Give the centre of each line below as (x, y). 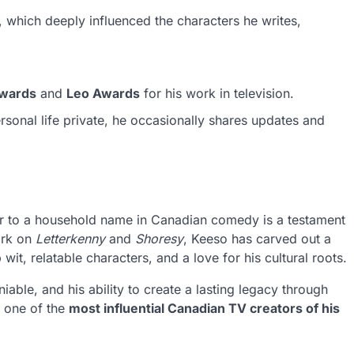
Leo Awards (103, 93)
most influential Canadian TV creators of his (204, 308)
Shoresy (159, 238)
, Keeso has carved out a (257, 238)
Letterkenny (70, 238)
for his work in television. (217, 93)
